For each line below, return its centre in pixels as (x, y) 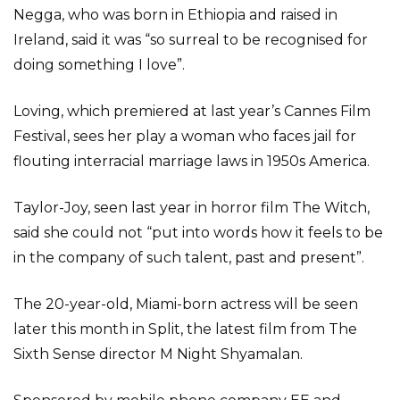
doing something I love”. (99, 65)
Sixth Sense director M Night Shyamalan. (158, 354)
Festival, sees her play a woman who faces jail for (185, 136)
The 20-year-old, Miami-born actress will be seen (186, 304)
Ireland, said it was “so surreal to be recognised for (191, 40)
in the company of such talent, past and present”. (189, 258)
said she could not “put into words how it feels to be (198, 233)
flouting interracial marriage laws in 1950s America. (192, 161)
